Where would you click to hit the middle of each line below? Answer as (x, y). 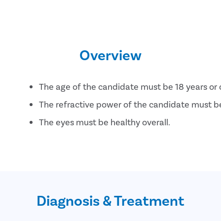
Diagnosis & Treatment (110, 200)
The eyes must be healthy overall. (105, 122)
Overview (110, 54)
